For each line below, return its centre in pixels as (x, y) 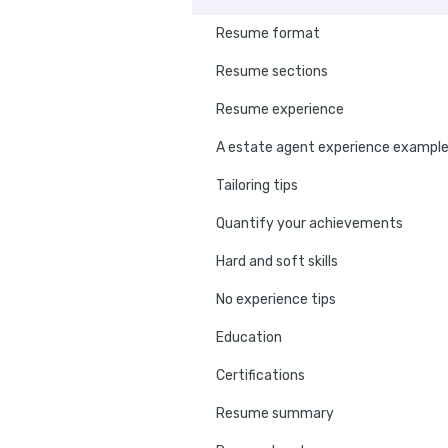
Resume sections (272, 72)
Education (249, 338)
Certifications (260, 376)
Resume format (268, 34)
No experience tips (276, 300)
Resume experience (280, 110)
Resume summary (275, 414)
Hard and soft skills (277, 262)
